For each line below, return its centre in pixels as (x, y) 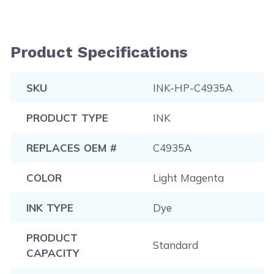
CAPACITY (52, 253)
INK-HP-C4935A (193, 87)
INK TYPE (50, 207)
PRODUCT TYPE (67, 117)
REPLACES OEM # (71, 147)
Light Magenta (188, 177)
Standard (175, 245)
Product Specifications (99, 52)
